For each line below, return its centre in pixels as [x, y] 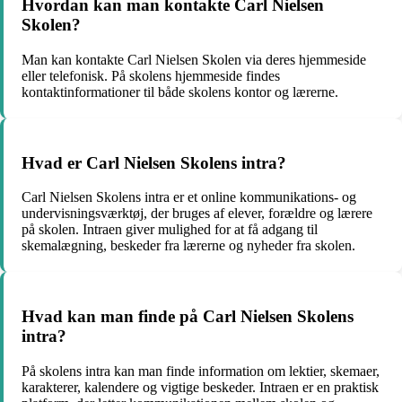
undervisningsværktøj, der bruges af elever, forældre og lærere [197, 214]
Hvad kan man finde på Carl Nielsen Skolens [188, 317]
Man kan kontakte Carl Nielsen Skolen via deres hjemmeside [194, 59]
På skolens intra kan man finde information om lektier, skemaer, [201, 371]
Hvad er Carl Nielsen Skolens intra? [154, 162]
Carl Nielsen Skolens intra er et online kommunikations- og [189, 197]
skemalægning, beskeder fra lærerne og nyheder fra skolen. [188, 246]
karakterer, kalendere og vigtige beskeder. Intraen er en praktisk [200, 387]
